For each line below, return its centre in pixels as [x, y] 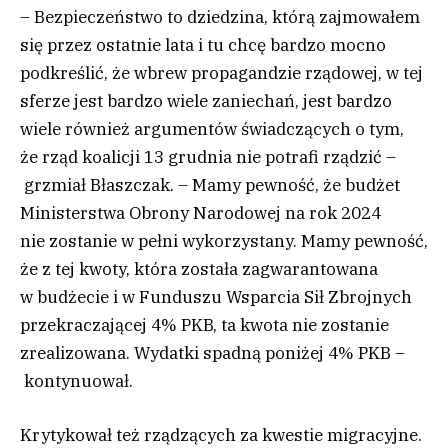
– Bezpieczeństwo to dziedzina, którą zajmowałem [220, 17]
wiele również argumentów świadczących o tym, [212, 129]
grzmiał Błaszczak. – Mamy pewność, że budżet [210, 185]
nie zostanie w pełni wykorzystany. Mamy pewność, [224, 241]
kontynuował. [76, 381]
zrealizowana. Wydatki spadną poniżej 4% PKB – [212, 353]
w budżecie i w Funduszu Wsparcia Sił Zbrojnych [216, 297]
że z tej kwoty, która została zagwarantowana [199, 269]
